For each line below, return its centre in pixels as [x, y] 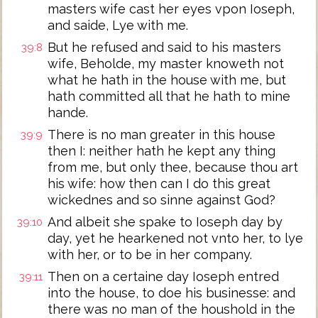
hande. [68, 113]
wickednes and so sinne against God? [161, 200]
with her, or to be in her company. [150, 254]
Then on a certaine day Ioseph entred [163, 276]
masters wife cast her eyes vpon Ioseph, [171, 9]
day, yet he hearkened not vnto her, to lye [175, 238]
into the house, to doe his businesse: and [171, 293]
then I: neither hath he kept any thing [161, 151]
